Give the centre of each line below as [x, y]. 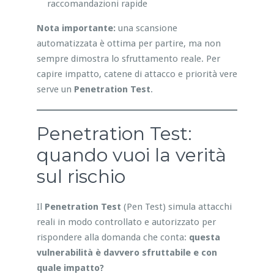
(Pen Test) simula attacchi [176, 206]
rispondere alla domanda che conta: [113, 237]
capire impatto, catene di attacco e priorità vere [137, 74]
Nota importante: [76, 28]
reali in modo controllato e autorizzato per [126, 222]
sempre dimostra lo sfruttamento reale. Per [128, 58]
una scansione [146, 28]
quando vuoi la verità [131, 155]
